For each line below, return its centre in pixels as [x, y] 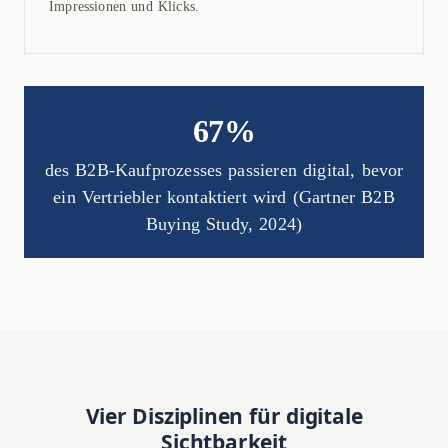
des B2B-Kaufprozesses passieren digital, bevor [224, 170]
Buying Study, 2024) [224, 224]
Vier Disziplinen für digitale [224, 416]
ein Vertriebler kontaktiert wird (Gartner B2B [224, 197]
